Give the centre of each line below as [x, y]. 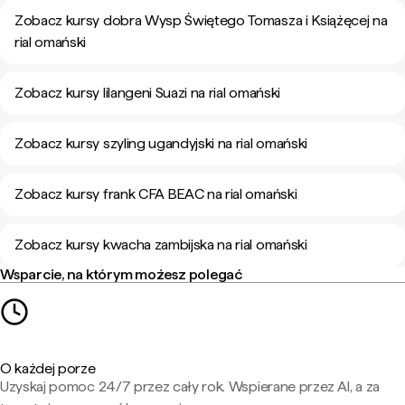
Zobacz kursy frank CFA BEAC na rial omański [156, 194]
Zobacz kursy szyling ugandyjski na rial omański [161, 143]
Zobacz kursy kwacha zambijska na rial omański [161, 245]
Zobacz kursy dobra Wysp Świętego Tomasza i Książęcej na [201, 20]
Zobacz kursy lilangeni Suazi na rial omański [147, 93]
